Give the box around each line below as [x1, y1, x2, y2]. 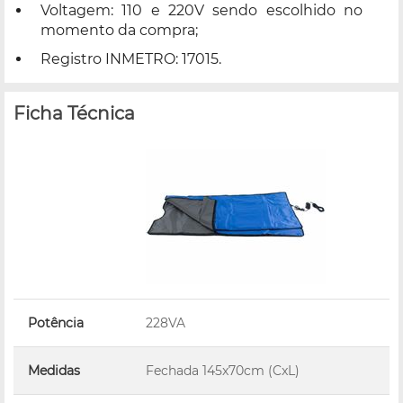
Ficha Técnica [13, 102, 135, 124]
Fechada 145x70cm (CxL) [146, 362, 300, 379]
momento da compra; [40, 21, 198, 39]
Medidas [28, 362, 80, 379]
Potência [28, 314, 84, 331]
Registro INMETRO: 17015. [40, 49, 221, 67]
